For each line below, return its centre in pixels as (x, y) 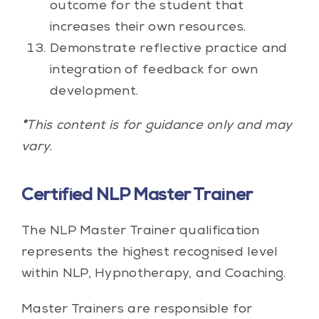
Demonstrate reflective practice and (168, 49)
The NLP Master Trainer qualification (140, 231)
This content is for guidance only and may (159, 126)
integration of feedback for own (154, 70)
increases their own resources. (148, 27)
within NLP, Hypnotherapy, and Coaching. (153, 274)
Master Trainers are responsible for (137, 309)
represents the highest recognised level (150, 252)
